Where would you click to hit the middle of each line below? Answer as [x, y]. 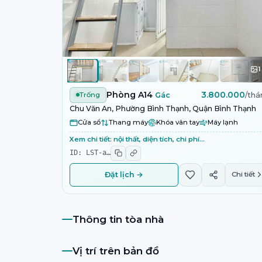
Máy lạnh [223, 123]
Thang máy [128, 123]
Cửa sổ [89, 123]
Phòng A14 [130, 94]
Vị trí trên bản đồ [116, 251]
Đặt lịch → [124, 175]
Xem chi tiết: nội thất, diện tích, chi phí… [137, 139]
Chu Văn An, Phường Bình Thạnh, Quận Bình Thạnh [163, 108]
